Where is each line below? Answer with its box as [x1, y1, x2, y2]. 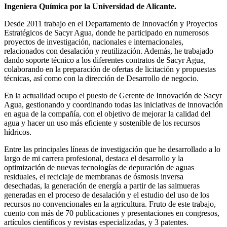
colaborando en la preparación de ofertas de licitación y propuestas [4, 65, 216, 74]
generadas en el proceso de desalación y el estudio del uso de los [4, 191, 209, 200]
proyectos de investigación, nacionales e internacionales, [4, 37, 183, 47]
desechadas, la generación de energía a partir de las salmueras [4, 181, 200, 191]
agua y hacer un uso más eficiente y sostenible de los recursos [4, 119, 200, 128]
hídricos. [4, 128, 31, 137]
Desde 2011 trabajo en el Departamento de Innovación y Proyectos [4, 19, 217, 28]
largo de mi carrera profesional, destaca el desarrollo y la [4, 154, 183, 163]
